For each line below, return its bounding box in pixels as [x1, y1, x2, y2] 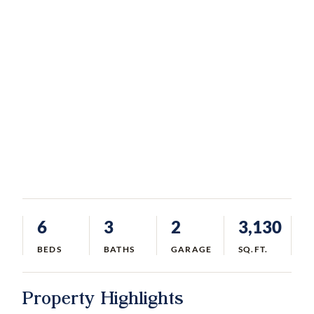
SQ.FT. [238, 244, 268, 254]
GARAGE [171, 244, 212, 254]
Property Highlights [22, 284, 183, 309]
